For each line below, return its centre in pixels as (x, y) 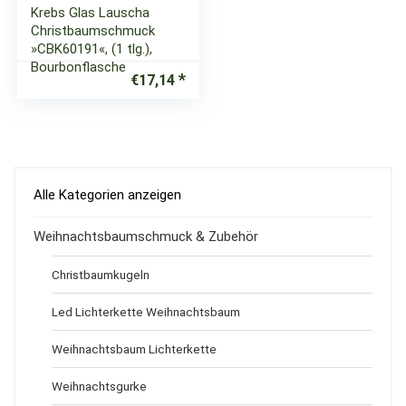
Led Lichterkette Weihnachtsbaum (146, 312)
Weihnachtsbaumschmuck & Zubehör (146, 237)
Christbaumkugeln (101, 275)
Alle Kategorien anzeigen (107, 195)
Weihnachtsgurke (99, 386)
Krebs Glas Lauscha (91, 13)
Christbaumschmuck (93, 31)
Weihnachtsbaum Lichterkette (134, 349)
